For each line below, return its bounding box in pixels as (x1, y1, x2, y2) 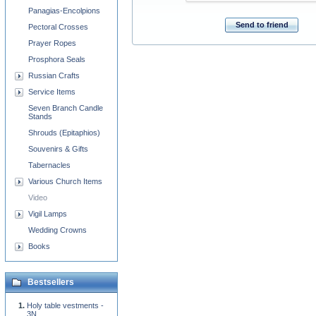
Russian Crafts (28, 71, 80, 80)
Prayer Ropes (28, 39, 76, 47)
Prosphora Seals (28, 55, 85, 63)
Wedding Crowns (28, 226, 87, 234)
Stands (28, 112, 52, 121)
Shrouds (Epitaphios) (28, 128, 100, 137)
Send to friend (235, 20, 288, 30)
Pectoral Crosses (28, 23, 88, 31)
